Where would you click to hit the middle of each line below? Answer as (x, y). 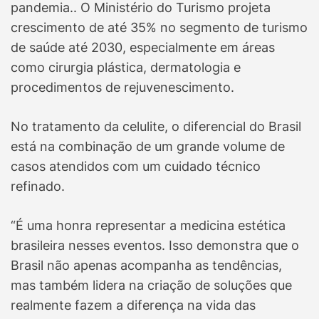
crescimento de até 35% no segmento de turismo (159, 28)
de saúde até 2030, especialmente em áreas (143, 48)
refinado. (38, 187)
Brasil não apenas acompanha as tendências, (146, 266)
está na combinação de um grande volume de (148, 147)
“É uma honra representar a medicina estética (148, 226)
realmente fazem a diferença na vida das (133, 305)
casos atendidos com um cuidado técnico (136, 167)
